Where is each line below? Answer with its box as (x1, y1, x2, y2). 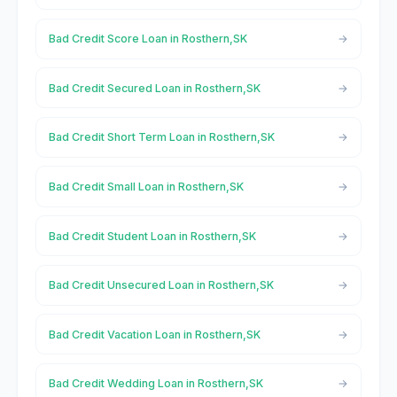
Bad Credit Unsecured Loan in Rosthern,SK (48, 278, 274, 292)
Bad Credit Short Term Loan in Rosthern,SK (48, 130, 275, 144)
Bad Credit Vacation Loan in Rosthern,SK (48, 327, 261, 341)
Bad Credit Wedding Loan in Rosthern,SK (48, 377, 263, 391)
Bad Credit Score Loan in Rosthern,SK (48, 32, 247, 46)
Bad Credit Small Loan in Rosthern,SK (48, 179, 244, 193)
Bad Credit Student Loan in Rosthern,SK (48, 229, 256, 243)
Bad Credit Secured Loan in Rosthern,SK (48, 81, 261, 95)
